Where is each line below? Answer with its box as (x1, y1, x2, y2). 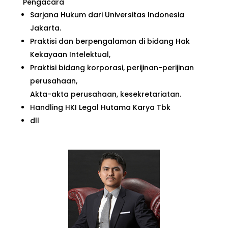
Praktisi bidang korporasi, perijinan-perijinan (30, 62, 194, 73)
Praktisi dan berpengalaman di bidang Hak (30, 36, 190, 46)
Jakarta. (30, 22, 61, 33)
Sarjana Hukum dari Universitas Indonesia (30, 9, 184, 20)
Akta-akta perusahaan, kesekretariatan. (30, 89, 181, 99)
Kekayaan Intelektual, (30, 49, 110, 60)
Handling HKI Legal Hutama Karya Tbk (30, 102, 170, 112)
